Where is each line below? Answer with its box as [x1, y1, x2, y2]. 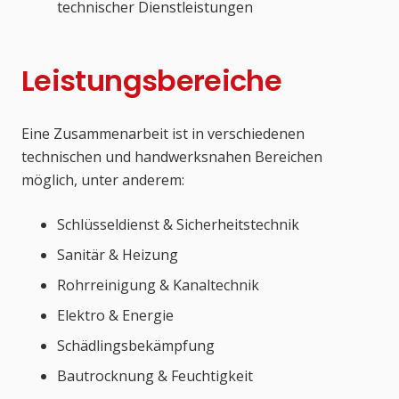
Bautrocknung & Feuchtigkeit [57, 366, 253, 387]
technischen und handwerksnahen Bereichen [21, 147, 322, 167]
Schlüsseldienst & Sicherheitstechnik [57, 215, 299, 235]
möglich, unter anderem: [21, 170, 184, 191]
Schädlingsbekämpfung [57, 336, 215, 356]
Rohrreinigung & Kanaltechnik [57, 275, 259, 296]
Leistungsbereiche [21, 61, 282, 102]
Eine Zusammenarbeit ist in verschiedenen [21, 124, 305, 144]
